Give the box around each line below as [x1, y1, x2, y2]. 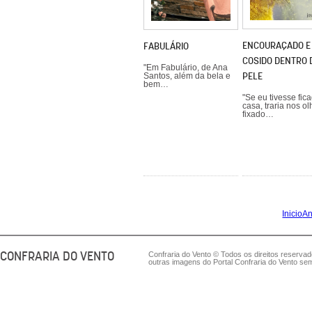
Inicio [282, 209, 303, 219]
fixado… [242, 109, 274, 119]
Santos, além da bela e [143, 71, 231, 81]
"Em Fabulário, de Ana [143, 63, 228, 73]
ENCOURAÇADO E [242, 38, 311, 52]
